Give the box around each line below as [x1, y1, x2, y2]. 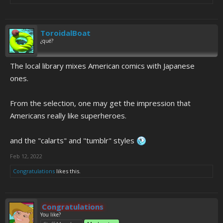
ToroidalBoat [40, 28, 91, 38]
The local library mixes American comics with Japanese [10, 61, 195, 71]
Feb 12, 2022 [10, 152, 42, 160]
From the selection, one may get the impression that [10, 98, 191, 108]
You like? [40, 211, 61, 218]
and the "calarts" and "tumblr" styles [10, 135, 136, 145]
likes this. [55, 167, 81, 175]
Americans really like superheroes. [10, 111, 126, 120]
